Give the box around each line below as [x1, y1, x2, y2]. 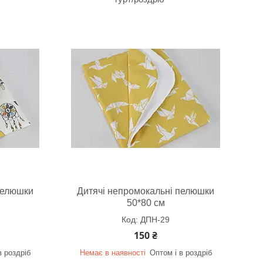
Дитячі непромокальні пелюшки [77, 186, 215, 196]
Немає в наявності [79, 248, 146, 257]
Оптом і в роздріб [149, 248, 212, 257]
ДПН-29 [140, 215, 170, 224]
